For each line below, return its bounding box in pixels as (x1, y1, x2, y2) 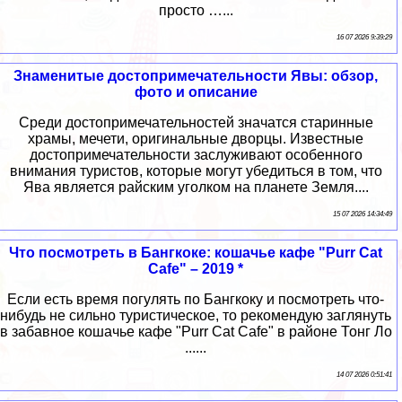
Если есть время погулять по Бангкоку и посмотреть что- (7, 292, 384, 308)
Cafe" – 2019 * (148, 261, 243, 277)
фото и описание (134, 84, 258, 100)
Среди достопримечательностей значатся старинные (18, 115, 373, 131)
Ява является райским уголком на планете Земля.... (22, 179, 369, 196)
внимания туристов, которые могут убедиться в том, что (9, 163, 382, 179)
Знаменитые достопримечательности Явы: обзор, (13, 68, 378, 84)
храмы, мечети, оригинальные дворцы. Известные (28, 131, 363, 147)
